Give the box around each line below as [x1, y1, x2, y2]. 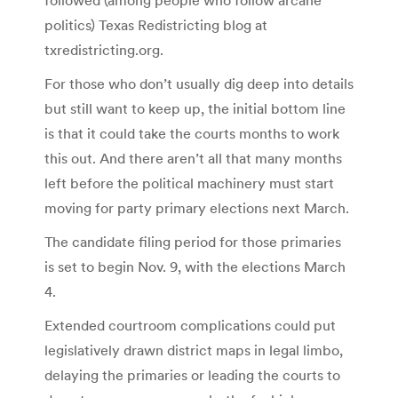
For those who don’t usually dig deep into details [44, 74, 354, 92]
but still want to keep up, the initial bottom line [44, 99, 346, 117]
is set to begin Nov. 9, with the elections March [44, 257, 346, 275]
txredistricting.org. [44, 40, 163, 59]
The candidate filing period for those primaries [44, 232, 341, 251]
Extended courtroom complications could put [44, 315, 336, 334]
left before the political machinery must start [44, 173, 334, 192]
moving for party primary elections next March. [44, 198, 349, 217]
